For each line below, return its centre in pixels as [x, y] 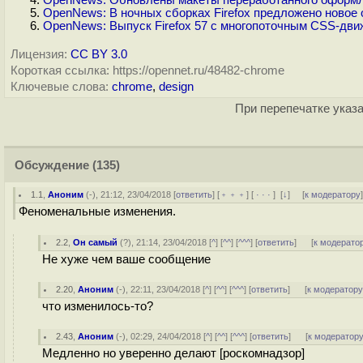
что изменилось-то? [98, 306]
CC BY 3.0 [99, 54]
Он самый [96, 242]
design [176, 87]
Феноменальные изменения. [97, 211]
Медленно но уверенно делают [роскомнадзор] [173, 353]
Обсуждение [52, 165]
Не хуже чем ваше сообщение [126, 259]
